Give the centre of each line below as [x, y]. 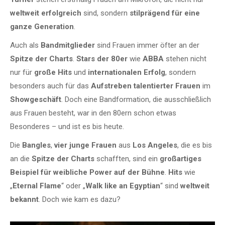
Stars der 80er [102, 59]
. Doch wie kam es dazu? [80, 200]
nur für [22, 73]
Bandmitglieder [68, 45]
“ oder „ [73, 186]
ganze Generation [42, 27]
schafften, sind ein [127, 159]
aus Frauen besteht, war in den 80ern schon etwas [93, 113]
